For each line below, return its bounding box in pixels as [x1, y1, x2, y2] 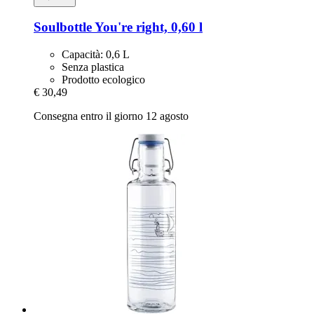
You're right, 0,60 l [92, 20, 203, 35]
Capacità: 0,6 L [62, 48, 130, 61]
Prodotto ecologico [62, 74, 145, 86]
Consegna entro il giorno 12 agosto [34, 110, 189, 123]
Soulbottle [34, 20, 92, 35]
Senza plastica [62, 61, 124, 74]
